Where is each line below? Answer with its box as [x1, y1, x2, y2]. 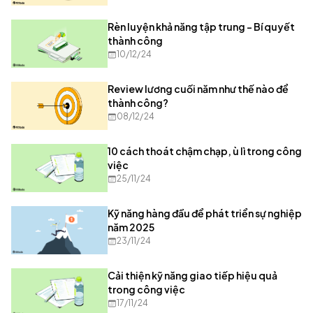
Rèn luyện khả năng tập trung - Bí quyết [108, 20, 295, 34]
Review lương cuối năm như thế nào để [108, 82, 289, 96]
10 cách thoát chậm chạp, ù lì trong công [108, 145, 302, 158]
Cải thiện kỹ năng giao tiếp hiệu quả [108, 269, 277, 282]
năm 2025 [108, 221, 154, 234]
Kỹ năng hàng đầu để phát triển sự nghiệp [108, 207, 302, 220]
